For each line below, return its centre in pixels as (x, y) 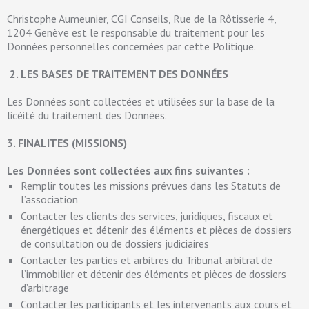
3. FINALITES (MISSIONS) (67, 143)
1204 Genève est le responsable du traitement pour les (136, 32)
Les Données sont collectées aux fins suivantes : (128, 170)
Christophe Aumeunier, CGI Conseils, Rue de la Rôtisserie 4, (141, 19)
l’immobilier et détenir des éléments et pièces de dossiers (153, 274)
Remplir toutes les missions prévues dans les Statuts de (151, 186)
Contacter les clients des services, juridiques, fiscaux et (147, 216)
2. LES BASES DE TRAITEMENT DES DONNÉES (119, 74)
